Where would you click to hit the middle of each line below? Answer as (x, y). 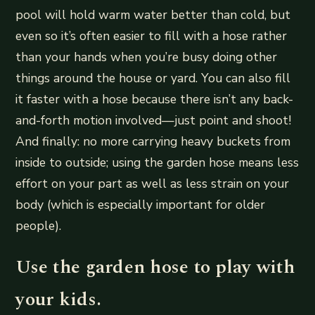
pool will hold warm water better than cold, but (153, 15)
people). (39, 226)
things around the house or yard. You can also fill (153, 78)
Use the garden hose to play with (155, 268)
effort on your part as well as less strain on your (153, 184)
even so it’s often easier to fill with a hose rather (152, 36)
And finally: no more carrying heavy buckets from (153, 142)
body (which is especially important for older (141, 205)
